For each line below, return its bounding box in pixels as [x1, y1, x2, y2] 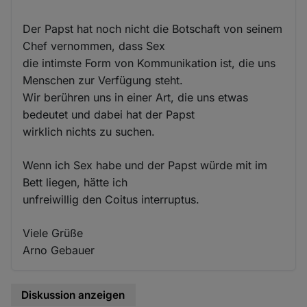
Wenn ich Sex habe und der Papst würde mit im [23, 158, 268, 172]
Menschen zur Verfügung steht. [23, 73, 184, 87]
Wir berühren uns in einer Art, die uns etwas [23, 90, 249, 104]
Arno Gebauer [23, 243, 95, 257]
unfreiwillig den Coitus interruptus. [23, 192, 200, 206]
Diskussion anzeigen [21, 288, 125, 302]
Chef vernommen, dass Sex [23, 38, 166, 53]
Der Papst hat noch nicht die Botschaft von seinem [23, 21, 283, 36]
